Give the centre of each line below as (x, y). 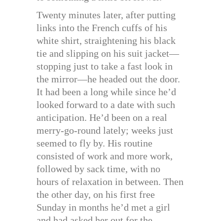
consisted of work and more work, (105, 156)
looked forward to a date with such (106, 104)
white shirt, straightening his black (106, 40)
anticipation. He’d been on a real (102, 117)
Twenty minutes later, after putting (106, 15)
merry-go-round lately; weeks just (105, 130)
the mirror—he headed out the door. (108, 79)
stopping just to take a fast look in (105, 66)
